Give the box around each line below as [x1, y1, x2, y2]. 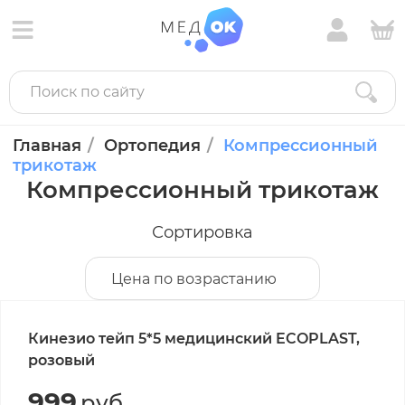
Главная [13, 136, 81, 155]
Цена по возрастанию [111, 270, 277, 287]
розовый [28, 352, 95, 369]
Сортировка [152, 222, 253, 242]
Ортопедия [104, 136, 201, 155]
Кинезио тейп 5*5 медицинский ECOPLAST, [28, 330, 360, 347]
